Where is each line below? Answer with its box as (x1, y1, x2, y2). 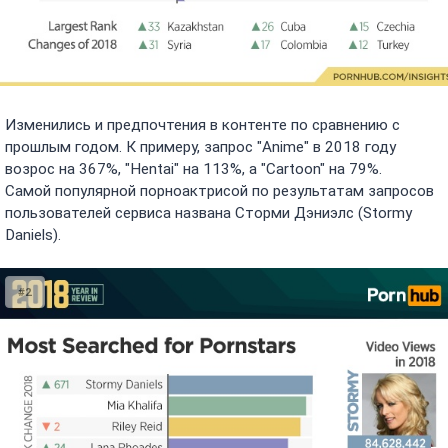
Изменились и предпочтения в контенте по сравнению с (5, 115, 400, 134)
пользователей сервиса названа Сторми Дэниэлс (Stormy (5, 203, 412, 222)
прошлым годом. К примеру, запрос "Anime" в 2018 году (5, 137, 396, 156)
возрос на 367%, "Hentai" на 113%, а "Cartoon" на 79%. (5, 159, 382, 178)
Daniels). (5, 225, 61, 244)
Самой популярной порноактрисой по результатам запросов (5, 181, 434, 200)
